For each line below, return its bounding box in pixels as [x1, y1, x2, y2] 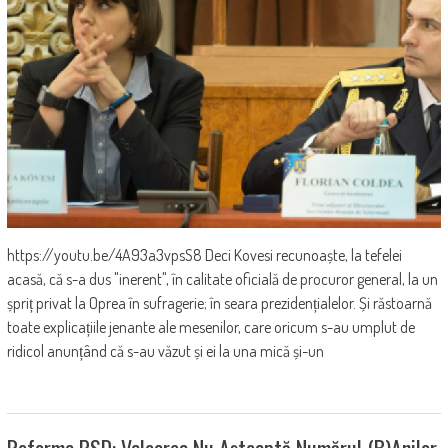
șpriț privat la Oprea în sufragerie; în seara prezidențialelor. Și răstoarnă [6, 292, 432, 313]
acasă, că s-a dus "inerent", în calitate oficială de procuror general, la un [6, 268, 438, 289]
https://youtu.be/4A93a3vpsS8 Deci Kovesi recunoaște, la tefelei [6, 244, 402, 265]
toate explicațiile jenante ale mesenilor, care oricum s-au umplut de [6, 316, 415, 337]
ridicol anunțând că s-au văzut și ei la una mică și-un [6, 340, 324, 361]
